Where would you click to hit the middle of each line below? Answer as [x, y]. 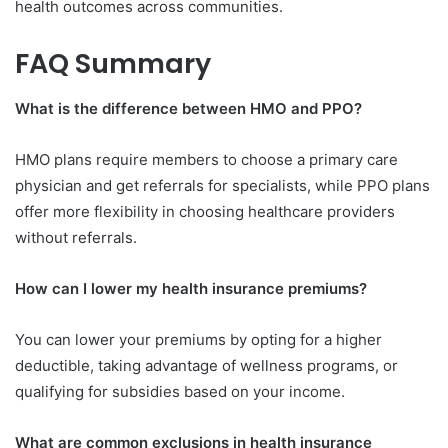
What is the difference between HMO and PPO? [188, 108]
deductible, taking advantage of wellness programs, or [206, 365]
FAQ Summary [113, 64]
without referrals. [76, 237]
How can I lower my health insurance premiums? [191, 288]
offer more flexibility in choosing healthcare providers [205, 211]
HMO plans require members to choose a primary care [206, 159]
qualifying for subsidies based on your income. [180, 391]
